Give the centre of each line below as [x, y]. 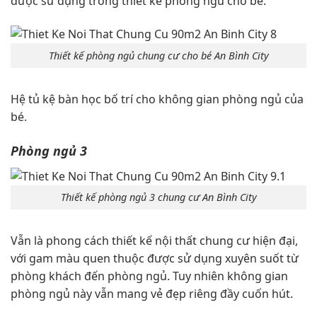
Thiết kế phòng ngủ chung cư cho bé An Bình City [158, 55]
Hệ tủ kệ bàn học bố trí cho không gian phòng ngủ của [157, 99]
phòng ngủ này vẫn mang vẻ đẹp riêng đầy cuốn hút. [152, 294]
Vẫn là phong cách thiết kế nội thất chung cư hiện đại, [154, 241]
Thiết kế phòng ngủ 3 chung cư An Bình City [158, 197]
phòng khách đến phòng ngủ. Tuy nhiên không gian [149, 276]
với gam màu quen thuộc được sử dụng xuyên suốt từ [155, 259]
